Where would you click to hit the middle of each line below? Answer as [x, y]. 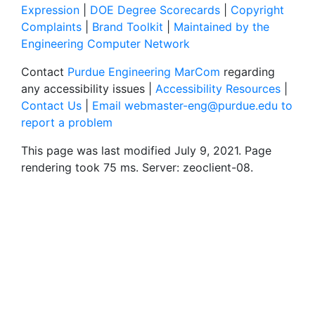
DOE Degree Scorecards [155, 9]
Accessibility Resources [218, 88]
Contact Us [51, 105]
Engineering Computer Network [105, 43]
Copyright [257, 9]
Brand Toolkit [128, 26]
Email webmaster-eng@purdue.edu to [192, 105]
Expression [50, 9]
